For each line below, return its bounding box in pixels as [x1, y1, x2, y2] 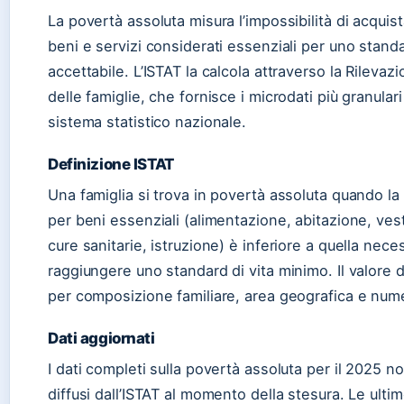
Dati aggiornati [48, 328, 155, 347]
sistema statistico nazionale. [48, 112, 247, 131]
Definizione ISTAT [48, 154, 174, 173]
